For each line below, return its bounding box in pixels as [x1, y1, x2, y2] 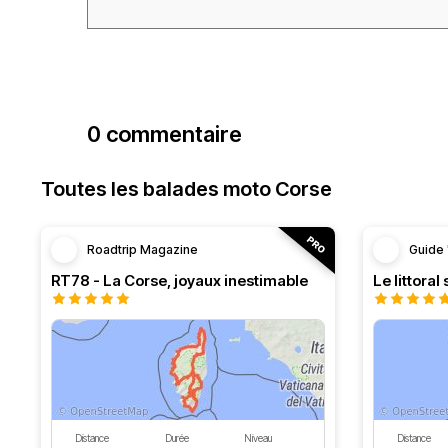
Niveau [244, 432, 273, 444]
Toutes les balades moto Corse [41, 177, 332, 201]
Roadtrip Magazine [87, 242, 198, 257]
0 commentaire [87, 121, 242, 147]
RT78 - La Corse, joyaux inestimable [51, 271, 308, 290]
